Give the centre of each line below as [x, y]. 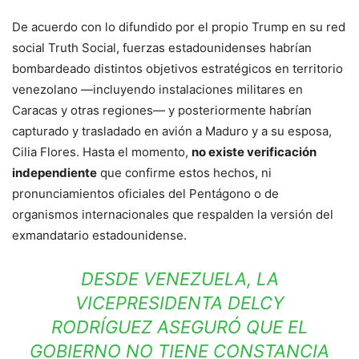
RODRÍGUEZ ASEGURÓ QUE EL [179, 327]
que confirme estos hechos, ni [184, 173]
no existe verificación [254, 152]
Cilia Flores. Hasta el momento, [102, 152]
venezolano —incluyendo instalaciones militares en [157, 90]
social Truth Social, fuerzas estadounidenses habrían [162, 48]
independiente [54, 173]
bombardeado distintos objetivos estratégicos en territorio [177, 69]
